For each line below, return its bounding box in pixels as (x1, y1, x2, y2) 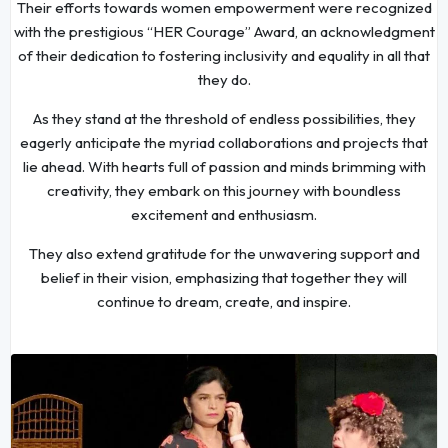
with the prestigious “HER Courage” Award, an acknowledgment (13, 21, 435, 41)
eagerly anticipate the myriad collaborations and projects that (20, 132, 428, 152)
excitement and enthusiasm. (131, 204, 317, 224)
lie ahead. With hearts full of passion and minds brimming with (22, 156, 426, 176)
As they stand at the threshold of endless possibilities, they (32, 108, 416, 128)
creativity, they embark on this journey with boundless (47, 180, 401, 200)
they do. (197, 69, 251, 89)
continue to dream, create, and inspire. (97, 291, 351, 311)
